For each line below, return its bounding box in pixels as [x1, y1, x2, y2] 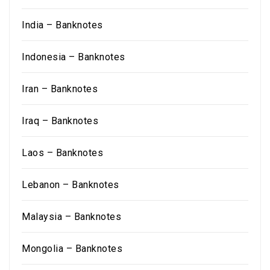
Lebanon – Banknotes [22, 179, 119, 190]
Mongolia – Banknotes [22, 243, 122, 254]
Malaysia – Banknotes [22, 211, 121, 222]
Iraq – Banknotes [22, 115, 98, 127]
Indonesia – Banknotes [22, 51, 125, 63]
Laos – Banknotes [22, 147, 103, 159]
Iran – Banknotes [22, 83, 98, 95]
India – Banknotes [22, 19, 103, 31]
